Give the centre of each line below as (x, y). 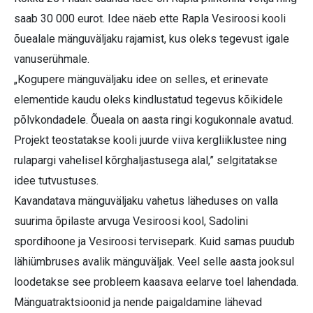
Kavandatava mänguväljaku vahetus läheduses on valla (146, 201)
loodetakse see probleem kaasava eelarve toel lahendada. (156, 282)
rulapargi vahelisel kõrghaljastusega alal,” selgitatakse (146, 161)
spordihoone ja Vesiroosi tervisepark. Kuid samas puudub (154, 242)
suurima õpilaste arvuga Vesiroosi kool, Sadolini (131, 221)
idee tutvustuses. (56, 181)
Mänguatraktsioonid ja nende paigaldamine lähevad (138, 303)
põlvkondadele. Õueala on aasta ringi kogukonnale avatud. (154, 120)
